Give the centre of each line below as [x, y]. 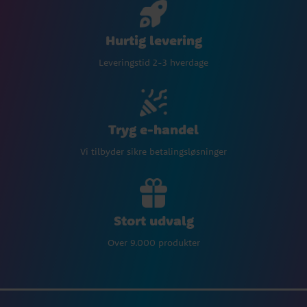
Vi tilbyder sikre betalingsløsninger [153, 151]
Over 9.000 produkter [153, 242]
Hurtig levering [153, 40]
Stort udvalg [153, 220]
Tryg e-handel [153, 129]
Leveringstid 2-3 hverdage [153, 62]
